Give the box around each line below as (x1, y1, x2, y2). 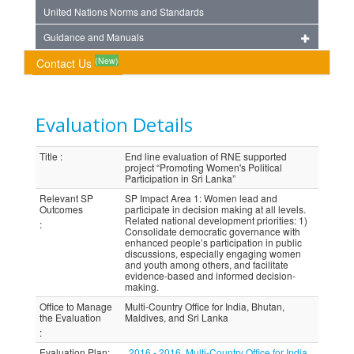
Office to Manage (40, 299, 112, 313)
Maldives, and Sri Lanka (125, 311, 228, 324)
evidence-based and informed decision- (125, 269, 296, 282)
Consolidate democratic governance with (125, 224, 300, 238)
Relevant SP (40, 191, 93, 205)
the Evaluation (40, 311, 101, 324)
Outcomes (40, 202, 83, 216)
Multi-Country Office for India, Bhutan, (125, 299, 284, 313)
